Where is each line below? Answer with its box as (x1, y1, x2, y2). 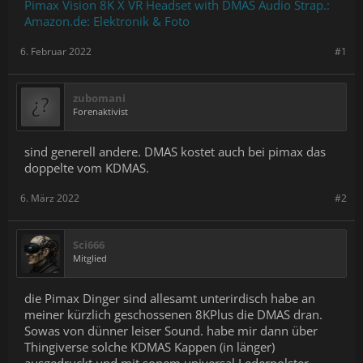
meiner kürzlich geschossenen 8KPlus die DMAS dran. (24, 306, 322, 322)
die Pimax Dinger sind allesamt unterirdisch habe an (24, 290, 315, 306)
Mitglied (73, 252, 107, 264)
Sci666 (73, 237, 105, 252)
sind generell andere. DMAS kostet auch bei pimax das (24, 143, 326, 160)
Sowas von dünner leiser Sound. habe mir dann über (24, 322, 318, 339)
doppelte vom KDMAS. (24, 160, 149, 176)
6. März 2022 (20, 191, 79, 205)
